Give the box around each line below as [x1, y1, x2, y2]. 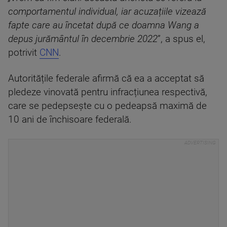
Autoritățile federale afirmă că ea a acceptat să [8, 72, 204, 84]
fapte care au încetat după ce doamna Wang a [8, 19, 199, 31]
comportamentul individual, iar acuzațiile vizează [8, 6, 206, 17]
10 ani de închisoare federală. [8, 113, 132, 125]
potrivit [8, 47, 40, 58]
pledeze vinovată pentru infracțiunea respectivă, [8, 86, 207, 98]
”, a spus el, [158, 33, 205, 45]
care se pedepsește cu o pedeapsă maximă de [8, 100, 207, 111]
